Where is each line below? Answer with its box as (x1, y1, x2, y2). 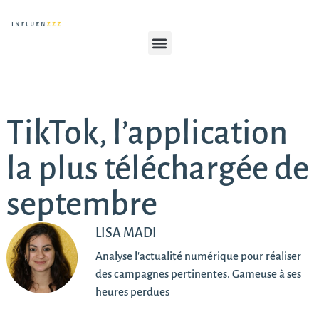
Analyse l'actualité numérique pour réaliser (95, 250, 301, 263)
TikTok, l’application (6, 115, 288, 152)
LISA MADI (95, 226, 157, 241)
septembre (6, 187, 157, 223)
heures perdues (95, 286, 169, 298)
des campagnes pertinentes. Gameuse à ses (95, 268, 301, 281)
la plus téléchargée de (6, 151, 309, 187)
